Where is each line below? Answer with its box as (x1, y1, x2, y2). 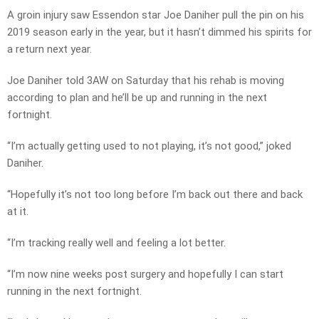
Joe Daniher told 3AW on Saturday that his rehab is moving (7, 74, 284, 88)
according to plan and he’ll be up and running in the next (7, 91, 267, 105)
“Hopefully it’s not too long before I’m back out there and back (7, 188, 303, 202)
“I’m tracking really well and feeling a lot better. (7, 236, 226, 250)
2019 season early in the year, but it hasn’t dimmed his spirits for (7, 26, 312, 39)
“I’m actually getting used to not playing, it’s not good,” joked (7, 140, 291, 153)
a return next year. (7, 43, 92, 56)
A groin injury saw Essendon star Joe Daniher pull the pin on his (7, 9, 304, 22)
